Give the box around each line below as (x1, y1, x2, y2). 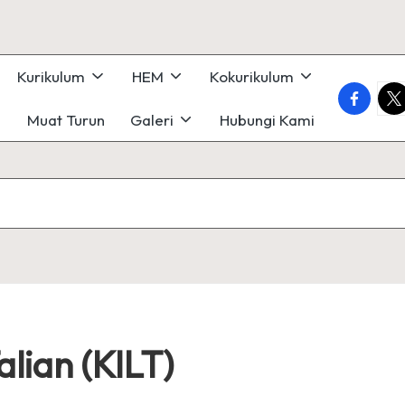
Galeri (129, 109, 174, 129)
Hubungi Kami (220, 109, 315, 129)
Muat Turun (26, 109, 105, 129)
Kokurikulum (209, 67, 294, 87)
